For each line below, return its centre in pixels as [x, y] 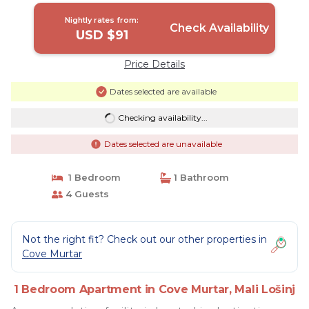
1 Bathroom [200, 177]
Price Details [154, 64]
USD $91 [102, 35]
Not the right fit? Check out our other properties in [144, 239]
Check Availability [219, 28]
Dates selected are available [163, 91]
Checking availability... [162, 118]
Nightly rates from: [102, 20]
